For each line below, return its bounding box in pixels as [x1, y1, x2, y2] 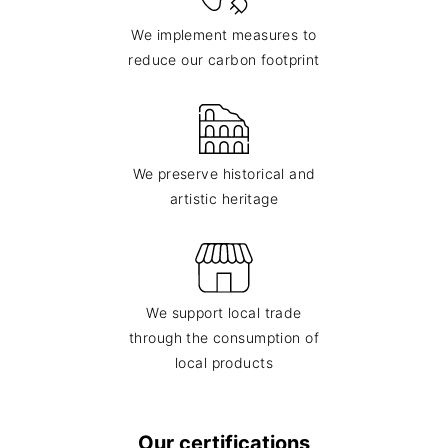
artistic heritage [169, 190, 279, 207]
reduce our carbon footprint [128, 51, 320, 68]
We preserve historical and [132, 165, 316, 182]
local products [175, 354, 273, 371]
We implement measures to [131, 26, 317, 43]
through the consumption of [129, 329, 319, 346]
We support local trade [146, 304, 302, 321]
